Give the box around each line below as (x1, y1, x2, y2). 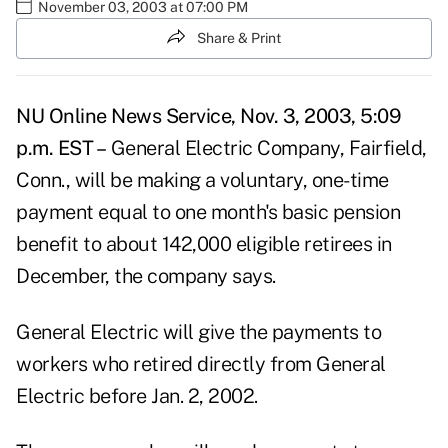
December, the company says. (16, 264, 276, 289)
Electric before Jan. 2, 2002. (16, 384, 258, 409)
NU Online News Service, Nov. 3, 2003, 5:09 (16, 104, 400, 129)
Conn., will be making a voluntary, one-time (16, 168, 389, 193)
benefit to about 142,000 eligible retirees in (16, 232, 392, 257)
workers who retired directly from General (16, 352, 386, 377)
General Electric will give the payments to (16, 320, 381, 345)
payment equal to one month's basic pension (16, 200, 400, 225)
